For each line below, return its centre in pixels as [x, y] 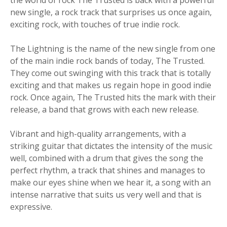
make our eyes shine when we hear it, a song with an [110, 182]
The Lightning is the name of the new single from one [113, 49]
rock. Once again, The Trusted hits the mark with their [113, 97]
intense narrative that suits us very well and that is [106, 195]
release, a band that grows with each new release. [104, 109]
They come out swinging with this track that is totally [110, 73]
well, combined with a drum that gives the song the [107, 158]
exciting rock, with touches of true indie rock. [95, 24]
